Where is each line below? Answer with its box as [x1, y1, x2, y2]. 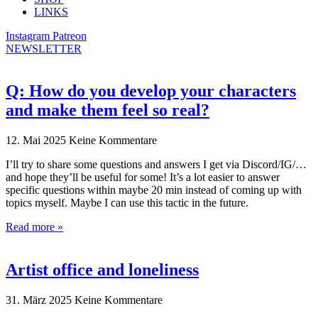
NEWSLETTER [6, 42, 82, 55]
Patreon [53, 29, 87, 42]
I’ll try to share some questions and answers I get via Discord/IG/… [6, 158, 307, 171]
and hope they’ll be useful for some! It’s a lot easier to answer [6, 171, 280, 184]
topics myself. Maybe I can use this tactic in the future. [6, 197, 248, 209]
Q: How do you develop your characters [6, 82, 296, 101]
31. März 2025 [6, 294, 75, 307]
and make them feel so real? [6, 101, 209, 120]
